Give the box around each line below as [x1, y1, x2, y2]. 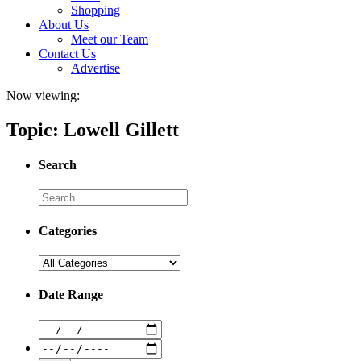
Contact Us [39, 47, 96, 60]
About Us [39, 18, 89, 31]
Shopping [71, 3, 120, 17]
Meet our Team [71, 32, 148, 46]
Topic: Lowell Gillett [6, 118, 179, 140]
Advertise [71, 61, 120, 75]
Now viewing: [6, 89, 80, 102]
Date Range [39, 288, 103, 302]
